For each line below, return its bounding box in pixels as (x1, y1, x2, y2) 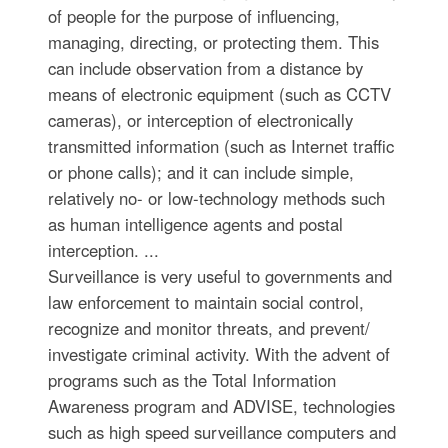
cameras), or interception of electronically (47, 107, 353, 132)
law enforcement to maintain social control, (47, 289, 364, 314)
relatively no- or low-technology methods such (47, 185, 385, 210)
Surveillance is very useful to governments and (47, 263, 392, 288)
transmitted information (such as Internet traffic (47, 133, 394, 158)
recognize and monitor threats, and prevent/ (47, 315, 370, 340)
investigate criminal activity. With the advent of (47, 341, 390, 366)
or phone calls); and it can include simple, (47, 159, 354, 184)
